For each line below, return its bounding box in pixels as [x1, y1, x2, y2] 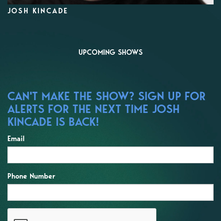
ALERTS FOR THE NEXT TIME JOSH [7, 101, 180, 116]
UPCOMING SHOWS [78, 47, 143, 57]
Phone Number [7, 171, 55, 181]
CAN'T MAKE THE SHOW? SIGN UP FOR [7, 88, 206, 103]
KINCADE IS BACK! [7, 114, 99, 129]
